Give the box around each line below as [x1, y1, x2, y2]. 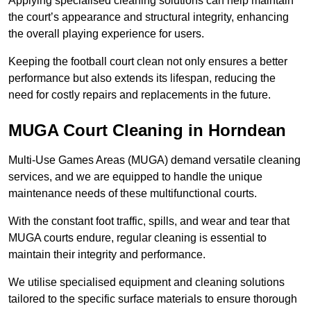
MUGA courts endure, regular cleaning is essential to [8, 232, 267, 244]
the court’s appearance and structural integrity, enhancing [8, 11, 289, 24]
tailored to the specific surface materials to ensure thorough [8, 293, 297, 305]
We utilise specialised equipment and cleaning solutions [8, 276, 285, 289]
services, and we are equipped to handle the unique [8, 171, 262, 183]
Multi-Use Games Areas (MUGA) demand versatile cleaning [8, 154, 301, 167]
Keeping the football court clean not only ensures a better [8, 56, 287, 68]
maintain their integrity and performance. [8, 249, 205, 261]
